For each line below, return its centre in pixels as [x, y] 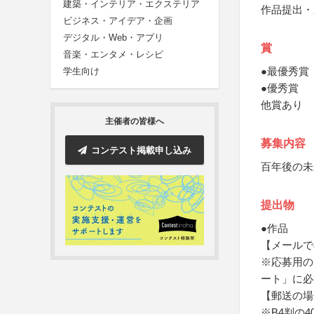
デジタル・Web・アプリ [113, 38]
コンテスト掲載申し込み [141, 150]
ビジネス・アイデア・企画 [118, 21]
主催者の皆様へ [135, 122]
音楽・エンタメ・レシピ [113, 55]
